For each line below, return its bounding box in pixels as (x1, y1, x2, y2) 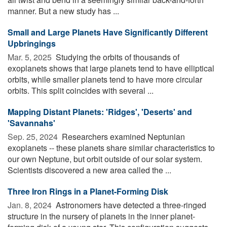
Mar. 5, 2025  (8, 51, 54, 63)
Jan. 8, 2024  (8, 199, 54, 211)
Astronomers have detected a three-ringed (54, 199, 206, 211)
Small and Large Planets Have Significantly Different (8, 26, 208, 38)
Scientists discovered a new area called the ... (8, 164, 171, 176)
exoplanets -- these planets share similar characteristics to (8, 141, 215, 154)
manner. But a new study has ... (8, 5, 119, 17)
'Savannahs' (8, 117, 55, 129)
